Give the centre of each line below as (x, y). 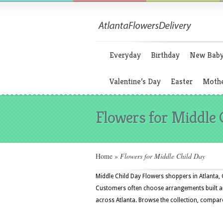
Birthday (165, 55)
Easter (182, 81)
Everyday (125, 55)
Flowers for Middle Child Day (162, 156)
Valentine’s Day (135, 81)
